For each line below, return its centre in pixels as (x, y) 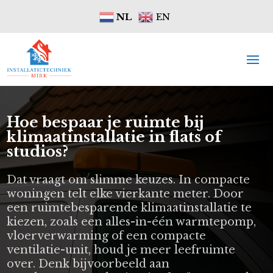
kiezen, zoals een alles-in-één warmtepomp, (132, 222)
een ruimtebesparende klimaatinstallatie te (129, 207)
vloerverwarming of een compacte (107, 236)
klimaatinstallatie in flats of (114, 136)
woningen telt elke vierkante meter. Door (126, 193)
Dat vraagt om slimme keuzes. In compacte (129, 179)
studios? (38, 151)
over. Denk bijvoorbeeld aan (88, 264)
